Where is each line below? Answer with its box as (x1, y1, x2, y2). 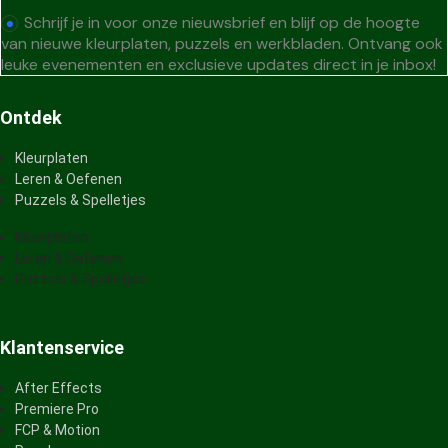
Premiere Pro (15, 401, 99, 418)
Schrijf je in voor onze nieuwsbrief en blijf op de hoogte (24, 11, 420, 33)
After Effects (15, 380, 102, 397)
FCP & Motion (15, 422, 100, 439)
